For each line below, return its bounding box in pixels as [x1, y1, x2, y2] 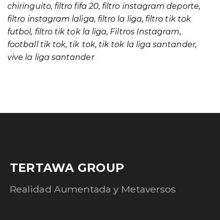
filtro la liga [97, 14, 142, 24]
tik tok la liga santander [98, 40, 195, 49]
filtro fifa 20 [54, 1, 99, 11]
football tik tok [7, 40, 66, 49]
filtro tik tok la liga [34, 27, 107, 36]
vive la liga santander [7, 53, 94, 62]
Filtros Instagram [110, 27, 180, 36]
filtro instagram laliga [7, 14, 94, 24]
